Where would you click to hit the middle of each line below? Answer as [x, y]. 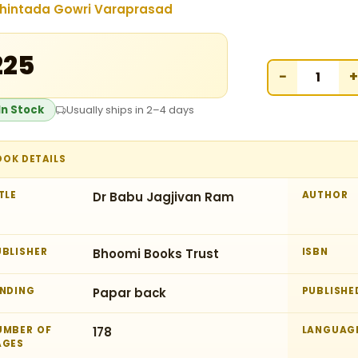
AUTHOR [325, 195]
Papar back [129, 293]
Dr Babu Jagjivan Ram [163, 197]
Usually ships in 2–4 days [130, 110]
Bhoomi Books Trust [156, 254]
